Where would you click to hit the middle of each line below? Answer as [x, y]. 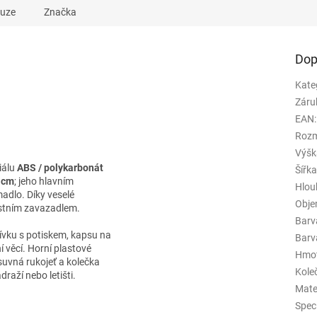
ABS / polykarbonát [60, 168]
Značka [60, 12]
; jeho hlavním [44, 181]
